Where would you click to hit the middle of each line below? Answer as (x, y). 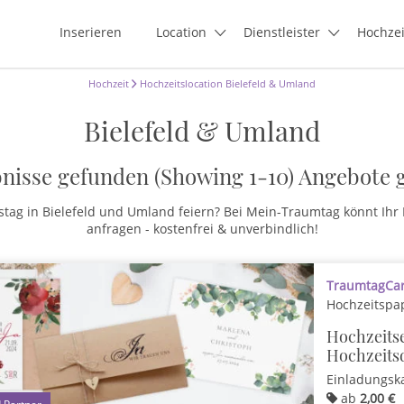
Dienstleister (282, 32)
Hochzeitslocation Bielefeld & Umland (226, 83)
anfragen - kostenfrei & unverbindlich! (202, 229)
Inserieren (91, 32)
